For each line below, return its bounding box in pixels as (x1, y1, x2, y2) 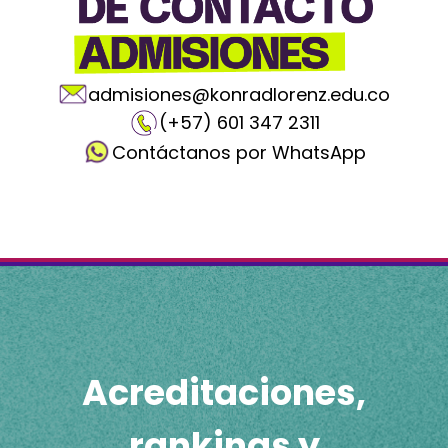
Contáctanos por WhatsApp (112, 140, 366, 166)
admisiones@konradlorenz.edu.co (88, 81, 390, 107)
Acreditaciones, (82, 367, 366, 417)
